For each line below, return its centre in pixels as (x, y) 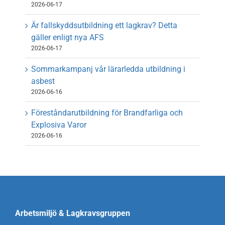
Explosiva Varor (59, 125)
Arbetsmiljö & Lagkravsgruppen (72, 213)
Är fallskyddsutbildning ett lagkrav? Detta (104, 26)
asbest (43, 81)
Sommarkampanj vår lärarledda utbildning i (108, 69)
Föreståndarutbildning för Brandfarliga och (107, 113)
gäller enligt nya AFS (68, 38)
